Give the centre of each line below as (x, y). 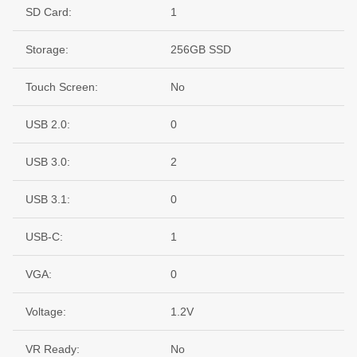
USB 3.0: (48, 162)
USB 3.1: (48, 200)
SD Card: (49, 12)
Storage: (47, 50)
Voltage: (46, 312)
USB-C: (44, 237)
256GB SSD (201, 50)
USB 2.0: (48, 125)
